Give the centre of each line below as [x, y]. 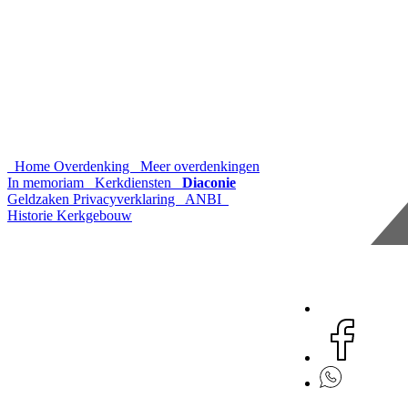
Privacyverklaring [126, 199]
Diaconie [209, 183]
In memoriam [47, 183]
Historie [32, 215]
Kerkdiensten [133, 183]
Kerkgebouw [94, 215]
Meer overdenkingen [198, 166]
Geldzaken [40, 199]
